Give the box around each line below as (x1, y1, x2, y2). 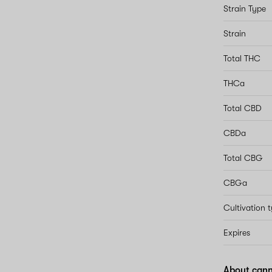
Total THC (223, 53, 261, 63)
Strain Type (223, 4, 267, 13)
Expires (223, 228, 251, 237)
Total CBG (223, 153, 263, 163)
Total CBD (223, 103, 262, 113)
